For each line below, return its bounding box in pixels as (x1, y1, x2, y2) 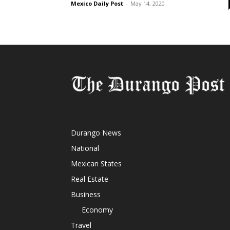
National (71, 143, 99, 153)
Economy (82, 205, 113, 215)
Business (71, 189, 101, 199)
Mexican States (71, 159, 122, 168)
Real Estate (71, 174, 108, 184)
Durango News (71, 128, 121, 138)
